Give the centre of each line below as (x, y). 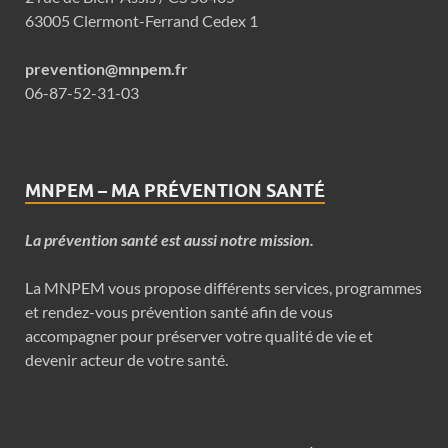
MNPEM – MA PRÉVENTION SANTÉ (175, 190)
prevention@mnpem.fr (106, 68)
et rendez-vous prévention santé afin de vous (179, 311)
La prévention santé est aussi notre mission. (169, 239)
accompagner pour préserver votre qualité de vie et (199, 335)
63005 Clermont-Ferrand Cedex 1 (141, 20)
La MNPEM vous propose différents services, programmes (223, 287)
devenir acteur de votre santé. (126, 359)
